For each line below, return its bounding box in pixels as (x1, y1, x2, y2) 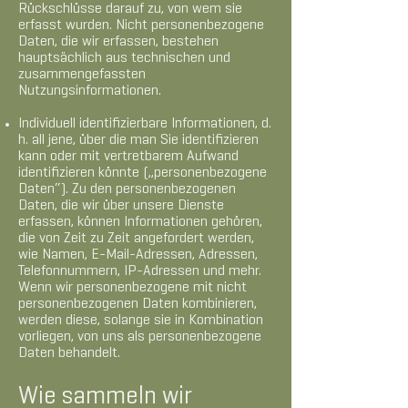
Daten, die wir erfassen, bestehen (18, 36, 219, 48)
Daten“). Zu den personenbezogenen (18, 183, 236, 196)
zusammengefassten (18, 68, 146, 81)
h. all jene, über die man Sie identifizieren (18, 134, 259, 147)
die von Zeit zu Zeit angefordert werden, (18, 232, 254, 245)
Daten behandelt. (18, 347, 120, 360)
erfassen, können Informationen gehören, (18, 216, 262, 229)
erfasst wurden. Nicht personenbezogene (18, 19, 264, 32)
